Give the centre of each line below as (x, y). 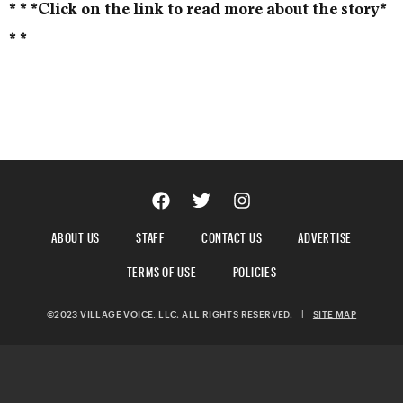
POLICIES (255, 269)
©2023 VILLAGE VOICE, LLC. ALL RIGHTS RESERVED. (174, 313)
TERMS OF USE (161, 269)
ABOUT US (76, 235)
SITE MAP (335, 313)
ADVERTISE (325, 235)
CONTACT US (232, 235)
